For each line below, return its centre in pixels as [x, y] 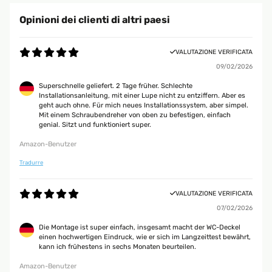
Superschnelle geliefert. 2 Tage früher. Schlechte [116, 86]
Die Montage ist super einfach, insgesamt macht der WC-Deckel [140, 227]
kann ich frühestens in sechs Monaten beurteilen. [117, 247]
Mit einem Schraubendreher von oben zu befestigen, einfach [135, 115]
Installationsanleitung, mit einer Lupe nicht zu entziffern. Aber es [142, 96]
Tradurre [31, 162]
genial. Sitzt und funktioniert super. [95, 125]
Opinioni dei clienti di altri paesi [95, 20]
